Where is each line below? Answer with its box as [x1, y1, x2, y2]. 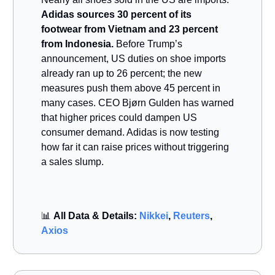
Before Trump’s [114, 39, 182, 50]
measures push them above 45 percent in [41, 83, 220, 94]
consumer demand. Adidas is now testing [41, 127, 219, 138]
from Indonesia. [41, 39, 114, 50]
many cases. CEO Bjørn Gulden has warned [41, 98, 234, 109]
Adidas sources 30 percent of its [41, 9, 192, 20]
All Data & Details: [53, 211, 139, 222]
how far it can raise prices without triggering [41, 142, 229, 153]
